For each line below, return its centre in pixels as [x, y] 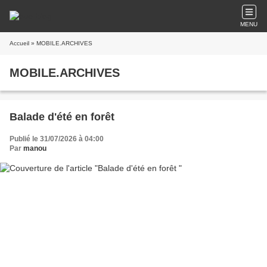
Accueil [19, 43]
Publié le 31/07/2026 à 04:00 [57, 139]
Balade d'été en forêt [62, 117]
